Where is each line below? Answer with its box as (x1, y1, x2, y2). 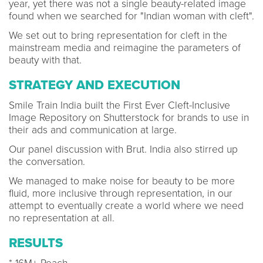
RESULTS (9, 235, 63, 251)
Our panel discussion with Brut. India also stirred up (9, 143, 238, 156)
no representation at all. (9, 211, 114, 224)
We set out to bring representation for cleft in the (9, 29, 227, 42)
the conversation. (9, 155, 85, 168)
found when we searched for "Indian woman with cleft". (9, 9, 254, 22)
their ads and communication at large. (9, 123, 177, 136)
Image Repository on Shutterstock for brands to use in (9, 111, 249, 124)
